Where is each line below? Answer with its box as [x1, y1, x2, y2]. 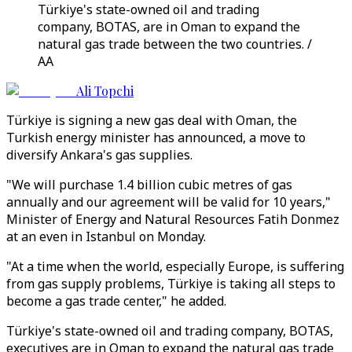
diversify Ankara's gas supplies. [6, 146, 192, 163]
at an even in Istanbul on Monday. [6, 228, 206, 245]
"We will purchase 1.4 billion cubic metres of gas [6, 176, 292, 193]
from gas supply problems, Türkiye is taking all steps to [6, 275, 335, 292]
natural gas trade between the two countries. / [38, 35, 312, 53]
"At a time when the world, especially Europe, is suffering [6, 258, 344, 275]
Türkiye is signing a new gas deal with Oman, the [6, 112, 297, 129]
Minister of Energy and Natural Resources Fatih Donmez [6, 211, 339, 228]
